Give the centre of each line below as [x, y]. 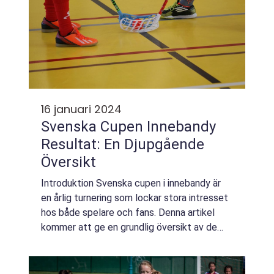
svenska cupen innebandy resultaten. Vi [125, 242]
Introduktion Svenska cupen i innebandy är [131, 183]
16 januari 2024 [81, 109]
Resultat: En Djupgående [123, 144]
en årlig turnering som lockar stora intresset [135, 198]
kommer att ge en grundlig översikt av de [129, 227]
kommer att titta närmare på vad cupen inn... [135, 257]
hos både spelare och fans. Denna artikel [128, 213]
